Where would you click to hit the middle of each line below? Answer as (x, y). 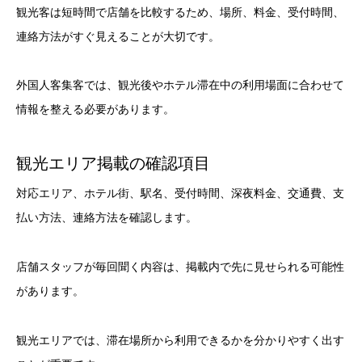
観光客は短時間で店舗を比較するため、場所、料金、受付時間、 (180, 12)
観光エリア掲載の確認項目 (113, 164)
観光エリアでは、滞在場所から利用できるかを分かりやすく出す (180, 340)
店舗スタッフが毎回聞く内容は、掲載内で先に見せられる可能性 (180, 266)
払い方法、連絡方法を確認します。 (107, 218)
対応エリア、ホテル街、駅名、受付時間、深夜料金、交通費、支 (180, 194)
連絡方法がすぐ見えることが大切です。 (118, 36)
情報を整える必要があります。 (95, 109)
